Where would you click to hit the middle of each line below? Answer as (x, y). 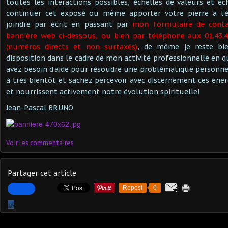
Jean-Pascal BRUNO (40, 108)
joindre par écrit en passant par (69, 24)
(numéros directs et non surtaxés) (72, 47)
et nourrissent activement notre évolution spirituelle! (103, 91)
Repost (133, 188)
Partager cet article (42, 173)
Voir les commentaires (40, 142)
